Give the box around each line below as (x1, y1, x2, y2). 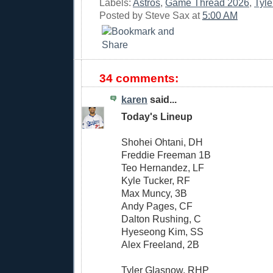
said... (147, 93, 177, 105)
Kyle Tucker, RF (121, 175, 190, 186)
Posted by (99, 9, 145, 21)
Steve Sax (145, 9, 190, 21)
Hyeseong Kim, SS (121, 226, 204, 238)
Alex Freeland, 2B (121, 239, 199, 250)
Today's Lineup (121, 111, 193, 122)
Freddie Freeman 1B (121, 149, 211, 161)
